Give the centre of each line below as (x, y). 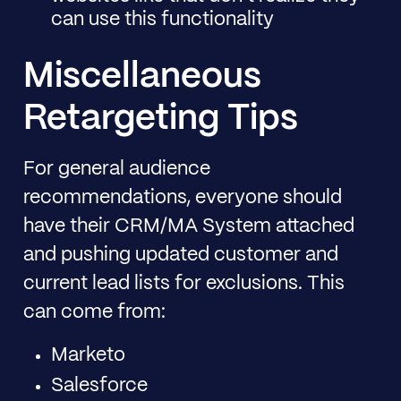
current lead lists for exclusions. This (183, 283)
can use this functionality (163, 20)
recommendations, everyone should (182, 197)
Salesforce (100, 386)
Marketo (89, 356)
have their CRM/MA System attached (188, 226)
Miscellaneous (142, 77)
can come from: (94, 312)
